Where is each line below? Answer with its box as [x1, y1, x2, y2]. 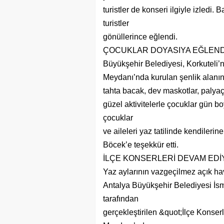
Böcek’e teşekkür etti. [102, 140, 178, 149]
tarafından [102, 194, 138, 203]
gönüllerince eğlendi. [102, 32, 177, 41]
